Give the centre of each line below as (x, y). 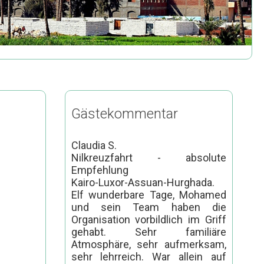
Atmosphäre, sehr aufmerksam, (149, 244)
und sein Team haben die (149, 207)
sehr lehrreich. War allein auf (149, 256)
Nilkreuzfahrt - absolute (149, 157)
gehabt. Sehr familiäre (149, 232)
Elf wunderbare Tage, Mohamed (149, 194)
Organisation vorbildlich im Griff (149, 219)
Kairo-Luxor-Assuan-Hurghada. (143, 182)
